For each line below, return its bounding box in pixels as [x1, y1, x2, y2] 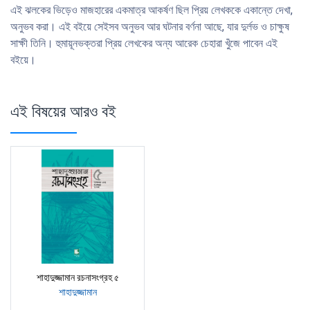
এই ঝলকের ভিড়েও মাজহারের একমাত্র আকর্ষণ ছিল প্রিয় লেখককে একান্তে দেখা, [10, 3, 293, 17]
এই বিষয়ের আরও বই [10, 100, 116, 123]
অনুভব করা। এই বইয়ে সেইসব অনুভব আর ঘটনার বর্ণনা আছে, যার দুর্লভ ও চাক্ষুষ [10, 20, 289, 34]
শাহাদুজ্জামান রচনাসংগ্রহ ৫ [36, 271, 119, 283]
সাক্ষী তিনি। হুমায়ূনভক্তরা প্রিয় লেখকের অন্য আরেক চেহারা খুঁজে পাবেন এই [10, 37, 277, 51]
